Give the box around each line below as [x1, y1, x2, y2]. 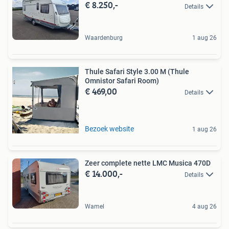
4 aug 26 [192, 202, 217, 210]
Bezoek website [85, 125, 134, 133]
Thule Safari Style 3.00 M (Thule [85, 67, 189, 76]
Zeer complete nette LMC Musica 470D [85, 159, 211, 168]
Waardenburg [85, 34, 123, 42]
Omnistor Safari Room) [85, 77, 159, 85]
